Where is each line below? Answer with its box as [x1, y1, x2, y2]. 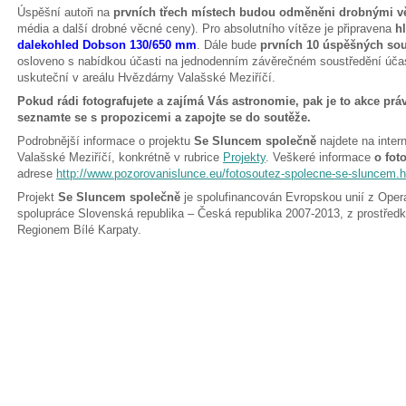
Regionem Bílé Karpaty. [17, 223, 141, 237]
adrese [17, 167, 56, 180]
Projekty [223, 150, 266, 164]
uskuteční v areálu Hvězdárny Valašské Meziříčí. [17, 71, 275, 84]
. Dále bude [197, 38, 260, 52]
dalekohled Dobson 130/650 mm [17, 38, 197, 52]
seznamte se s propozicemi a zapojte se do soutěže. [17, 111, 311, 124]
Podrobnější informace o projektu [17, 134, 194, 148]
